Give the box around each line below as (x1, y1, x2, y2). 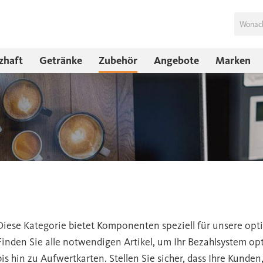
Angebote (154, 54, 199, 67)
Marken (215, 54, 251, 67)
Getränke (39, 54, 82, 67)
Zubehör (99, 54, 137, 67)
